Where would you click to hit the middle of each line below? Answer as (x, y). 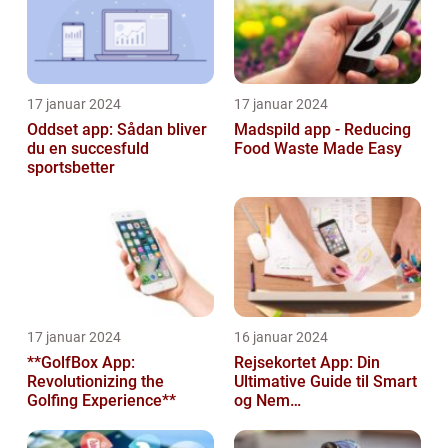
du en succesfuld (88, 149)
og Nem (262, 401)
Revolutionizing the (95, 382)
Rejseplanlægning (298, 420)
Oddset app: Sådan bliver (117, 130)
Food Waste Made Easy (318, 149)
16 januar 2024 (281, 337)
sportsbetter (71, 168)
